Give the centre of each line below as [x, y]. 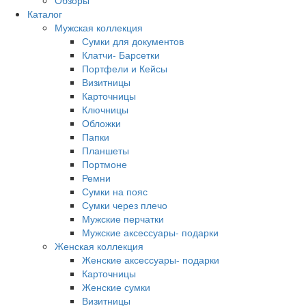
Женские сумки [116, 287]
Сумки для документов [133, 41]
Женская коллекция [99, 246]
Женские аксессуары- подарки [151, 260]
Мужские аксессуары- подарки [150, 233]
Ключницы [105, 110]
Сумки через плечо [125, 205]
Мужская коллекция [99, 28]
